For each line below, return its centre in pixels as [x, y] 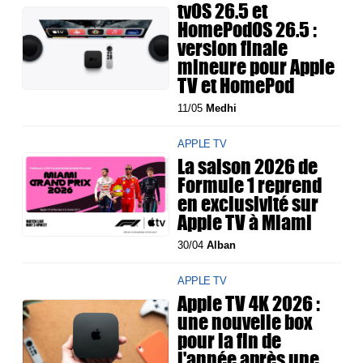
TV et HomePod [236, 85]
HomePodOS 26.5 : [248, 30]
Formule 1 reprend [250, 185]
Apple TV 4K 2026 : [249, 303]
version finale [233, 48]
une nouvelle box [245, 322]
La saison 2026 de [248, 167]
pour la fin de [230, 341]
